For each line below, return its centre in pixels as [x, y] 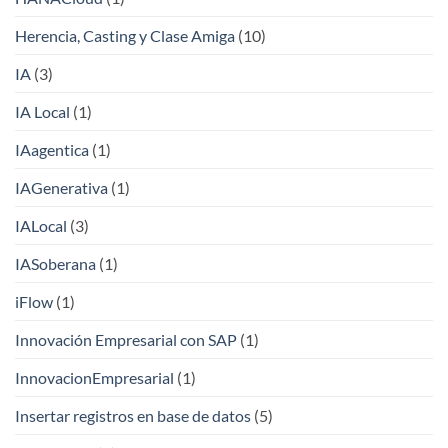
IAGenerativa [61, 188]
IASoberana [55, 264]
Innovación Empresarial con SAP [126, 340]
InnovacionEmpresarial [94, 378]
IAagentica [52, 150]
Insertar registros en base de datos [133, 416]
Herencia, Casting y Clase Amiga [125, 36]
